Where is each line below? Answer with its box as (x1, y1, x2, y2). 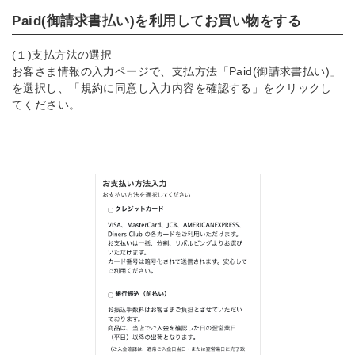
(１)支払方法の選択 (12, 48, 113, 61)
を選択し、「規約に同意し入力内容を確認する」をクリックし (12, 81, 332, 94)
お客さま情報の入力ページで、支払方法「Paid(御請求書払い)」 (12, 64, 342, 78)
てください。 (12, 97, 81, 111)
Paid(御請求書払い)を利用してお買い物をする (12, 13, 302, 29)
